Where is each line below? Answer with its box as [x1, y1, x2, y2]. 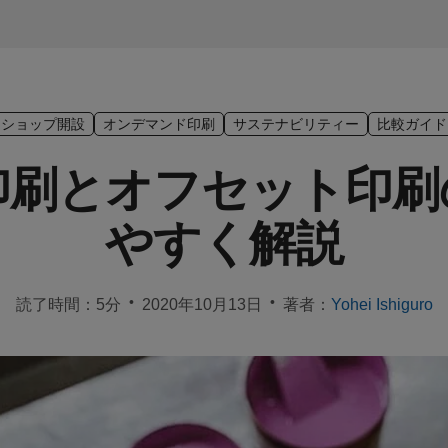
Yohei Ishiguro [330, 293, 433, 314]
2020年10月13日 [141, 293, 262, 314]
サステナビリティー [233, 114, 359, 133]
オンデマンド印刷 [103, 114, 215, 133]
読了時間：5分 [15, 293, 121, 314]
